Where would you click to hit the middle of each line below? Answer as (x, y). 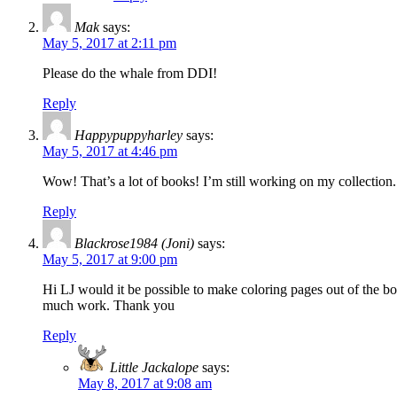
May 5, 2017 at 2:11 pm (109, 43)
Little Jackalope (154, 368)
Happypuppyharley (128, 136)
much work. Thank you (109, 306)
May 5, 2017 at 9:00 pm (110, 260)
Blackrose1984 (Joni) (134, 244)
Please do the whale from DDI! (130, 74)
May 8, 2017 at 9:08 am (145, 384)
